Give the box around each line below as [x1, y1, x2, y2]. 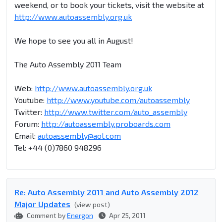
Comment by [25, 211, 67, 220]
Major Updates [14, 199, 70, 209]
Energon [67, 211, 93, 220]
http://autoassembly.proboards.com [41, 119, 170, 129]
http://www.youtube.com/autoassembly [47, 95, 190, 105]
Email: [14, 131, 38, 141]
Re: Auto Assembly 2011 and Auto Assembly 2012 [14, 187, 199, 197]
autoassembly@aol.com [38, 131, 121, 141]
